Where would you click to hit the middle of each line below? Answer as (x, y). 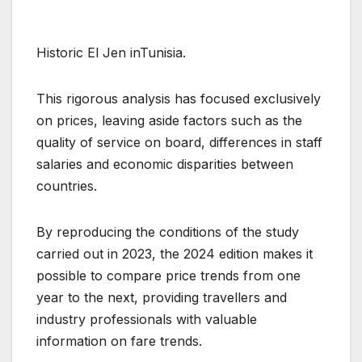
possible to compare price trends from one (168, 276)
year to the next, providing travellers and (162, 298)
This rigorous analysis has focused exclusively (179, 99)
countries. (67, 186)
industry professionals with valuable (147, 320)
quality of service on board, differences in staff (179, 143)
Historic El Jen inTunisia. (111, 53)
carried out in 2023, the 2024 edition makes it (175, 254)
